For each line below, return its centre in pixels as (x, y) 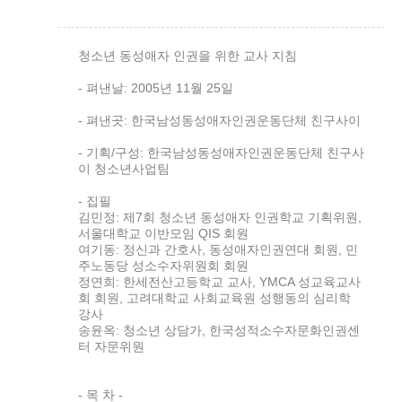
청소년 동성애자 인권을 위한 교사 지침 (188, 56)
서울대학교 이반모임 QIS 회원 (163, 233)
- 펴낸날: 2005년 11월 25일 (156, 88)
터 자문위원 (111, 346)
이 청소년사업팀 (124, 169)
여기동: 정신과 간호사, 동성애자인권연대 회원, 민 (218, 249)
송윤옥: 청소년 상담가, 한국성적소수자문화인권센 (219, 330)
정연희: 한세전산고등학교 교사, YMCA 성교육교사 (219, 282)
